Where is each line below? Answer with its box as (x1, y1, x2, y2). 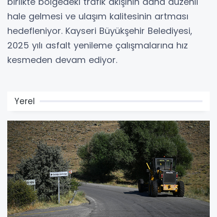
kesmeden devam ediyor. (7, 53, 117, 66)
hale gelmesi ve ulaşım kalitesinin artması (7, 10, 188, 22)
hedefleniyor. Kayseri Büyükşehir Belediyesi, (7, 24, 192, 37)
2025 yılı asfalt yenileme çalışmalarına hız (7, 39, 188, 51)
